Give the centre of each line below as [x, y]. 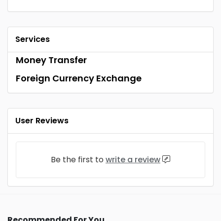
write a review [133, 159]
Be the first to [78, 159]
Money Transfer [51, 60]
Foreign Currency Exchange [79, 78]
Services [33, 39]
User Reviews [42, 120]
